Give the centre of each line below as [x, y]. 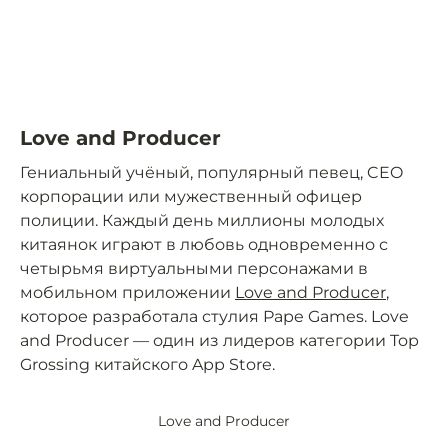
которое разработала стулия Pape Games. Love [214, 316]
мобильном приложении [127, 292]
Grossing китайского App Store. [147, 364]
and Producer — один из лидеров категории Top [219, 340]
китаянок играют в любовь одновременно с [204, 244]
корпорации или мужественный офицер [191, 196]
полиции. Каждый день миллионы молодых [202, 220]
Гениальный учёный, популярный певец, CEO [211, 172]
